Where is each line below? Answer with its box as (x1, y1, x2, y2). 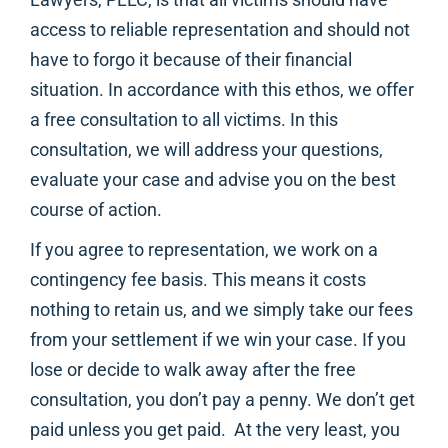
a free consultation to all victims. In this (30, 109, 338, 131)
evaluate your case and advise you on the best (30, 169, 396, 191)
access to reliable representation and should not (30, 19, 410, 41)
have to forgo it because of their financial (30, 49, 352, 71)
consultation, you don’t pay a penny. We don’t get (30, 389, 415, 411)
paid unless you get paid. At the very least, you (30, 419, 400, 441)
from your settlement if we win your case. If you (30, 329, 406, 351)
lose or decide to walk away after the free (30, 359, 356, 381)
